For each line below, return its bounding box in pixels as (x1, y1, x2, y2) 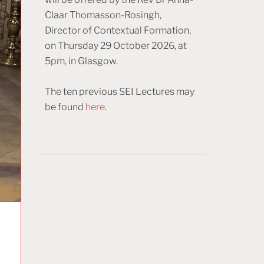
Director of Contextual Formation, (45, 24, 191, 36)
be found (45, 101, 85, 113)
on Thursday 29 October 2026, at (45, 39, 187, 51)
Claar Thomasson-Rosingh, (45, 9, 161, 21)
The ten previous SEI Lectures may (45, 85, 194, 97)
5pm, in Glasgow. (45, 55, 118, 67)
